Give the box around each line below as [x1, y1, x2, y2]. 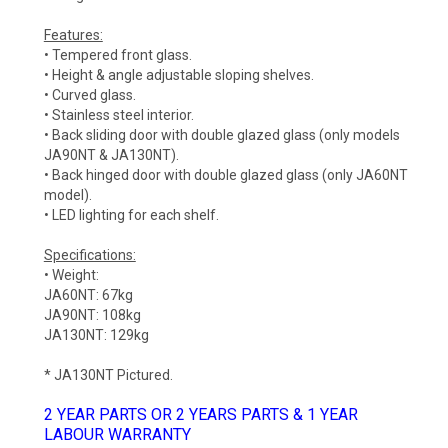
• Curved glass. [43, 86, 136, 103]
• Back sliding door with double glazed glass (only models [43, 126, 400, 143]
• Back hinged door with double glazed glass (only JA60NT [43, 166, 408, 183]
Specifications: [43, 246, 136, 263]
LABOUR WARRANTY [43, 424, 191, 444]
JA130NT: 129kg [43, 326, 149, 343]
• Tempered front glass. [43, 46, 192, 63]
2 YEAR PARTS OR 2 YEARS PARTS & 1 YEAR [43, 404, 358, 424]
